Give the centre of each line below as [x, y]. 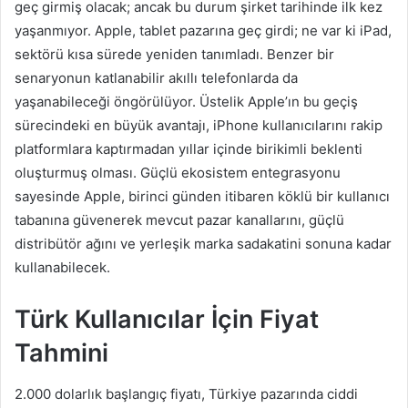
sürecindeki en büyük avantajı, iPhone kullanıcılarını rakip [199, 126]
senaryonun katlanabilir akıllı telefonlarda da [156, 78]
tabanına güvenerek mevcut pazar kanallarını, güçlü [179, 220]
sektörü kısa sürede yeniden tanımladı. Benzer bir [174, 55]
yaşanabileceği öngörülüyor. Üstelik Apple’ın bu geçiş [186, 102]
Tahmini [61, 353]
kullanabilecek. [62, 268]
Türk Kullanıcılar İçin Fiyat [167, 320]
